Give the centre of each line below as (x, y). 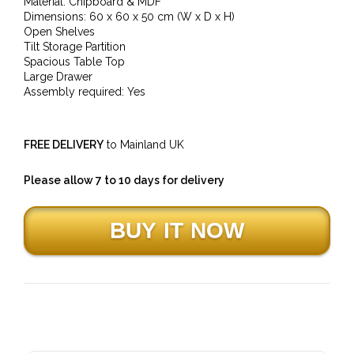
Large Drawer (58, 76)
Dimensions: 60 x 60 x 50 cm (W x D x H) (129, 16)
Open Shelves (59, 31)
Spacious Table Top (74, 61)
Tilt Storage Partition (75, 46)
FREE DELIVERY (64, 144)
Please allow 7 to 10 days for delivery (124, 180)
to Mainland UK (144, 144)
